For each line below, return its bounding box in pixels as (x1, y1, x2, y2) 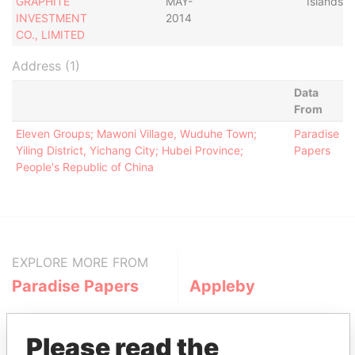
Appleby (189, 277, 255, 296)
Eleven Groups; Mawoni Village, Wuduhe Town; (15, 127, 257, 140)
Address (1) (12, 58, 80, 74)
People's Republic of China (15, 160, 154, 174)
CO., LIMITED (15, 28, 85, 41)
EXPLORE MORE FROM (12, 254, 148, 270)
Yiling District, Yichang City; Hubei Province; (15, 143, 243, 157)
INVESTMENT (15, 11, 87, 25)
